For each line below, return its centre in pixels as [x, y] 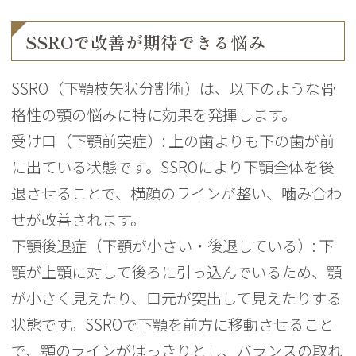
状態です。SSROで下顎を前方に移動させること [173, 325]
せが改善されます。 [79, 220]
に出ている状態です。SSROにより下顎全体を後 [173, 167]
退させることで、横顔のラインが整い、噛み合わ [177, 193]
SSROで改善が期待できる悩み [146, 43]
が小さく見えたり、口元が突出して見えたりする [177, 298]
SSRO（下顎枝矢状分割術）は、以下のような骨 [174, 89]
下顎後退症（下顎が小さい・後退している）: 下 [173, 246]
